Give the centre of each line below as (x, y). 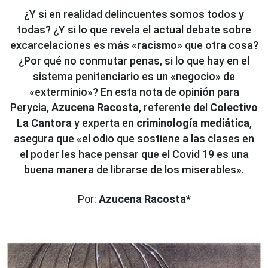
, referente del (174, 108)
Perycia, (31, 108)
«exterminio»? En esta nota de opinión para (134, 92)
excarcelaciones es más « (73, 45)
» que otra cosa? (217, 45)
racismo (157, 45)
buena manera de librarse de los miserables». (134, 170)
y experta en (104, 123)
